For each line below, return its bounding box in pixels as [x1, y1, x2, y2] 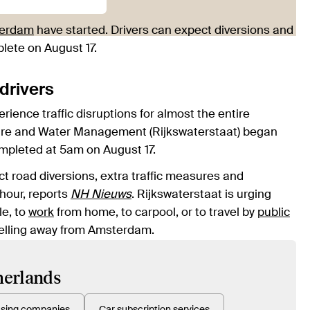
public [257, 207, 290, 219]
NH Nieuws [71, 189, 131, 201]
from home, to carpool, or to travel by [54, 207, 257, 219]
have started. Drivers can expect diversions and [34, 25, 293, 37]
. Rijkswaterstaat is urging [131, 189, 271, 201]
